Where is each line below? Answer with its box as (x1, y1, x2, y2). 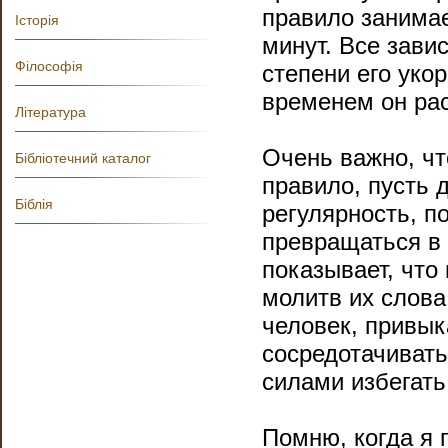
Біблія (15, 196, 53, 212)
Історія (15, 12, 59, 28)
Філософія (15, 58, 83, 74)
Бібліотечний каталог (15, 150, 151, 166)
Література (15, 104, 86, 120)
